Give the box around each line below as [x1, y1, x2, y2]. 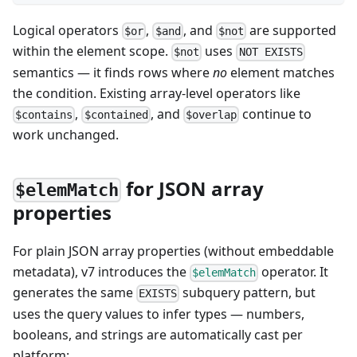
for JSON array [121, 175, 265, 202]
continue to [239, 104, 312, 123]
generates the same [13, 284, 136, 302]
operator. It [258, 263, 329, 281]
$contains [15, 108, 73, 121]
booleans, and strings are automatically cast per [13, 325, 303, 343]
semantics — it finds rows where [13, 63, 213, 81]
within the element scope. [13, 42, 171, 61]
